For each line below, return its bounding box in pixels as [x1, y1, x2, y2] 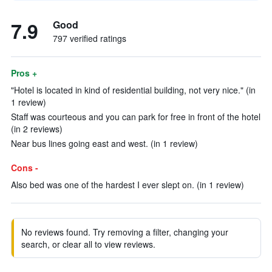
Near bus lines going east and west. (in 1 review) [11, 137, 198, 149]
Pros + [11, 67, 37, 79]
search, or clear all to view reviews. [21, 238, 155, 250]
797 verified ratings [53, 32, 126, 44]
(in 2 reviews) [11, 123, 63, 135]
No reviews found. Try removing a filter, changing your [21, 226, 228, 238]
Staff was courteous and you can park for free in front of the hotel [11, 110, 260, 123]
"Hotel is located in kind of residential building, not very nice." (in [11, 84, 256, 96]
